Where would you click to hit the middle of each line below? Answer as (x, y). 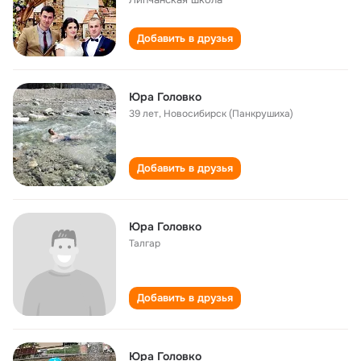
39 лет (144, 114)
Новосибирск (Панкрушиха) (228, 114)
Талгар (145, 243)
